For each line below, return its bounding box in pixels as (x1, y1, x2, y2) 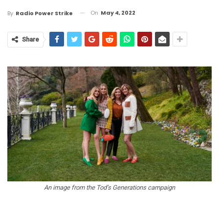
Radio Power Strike (16, 9, 73, 17)
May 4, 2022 (101, 9, 135, 17)
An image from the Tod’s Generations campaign (44, 183, 175, 191)
